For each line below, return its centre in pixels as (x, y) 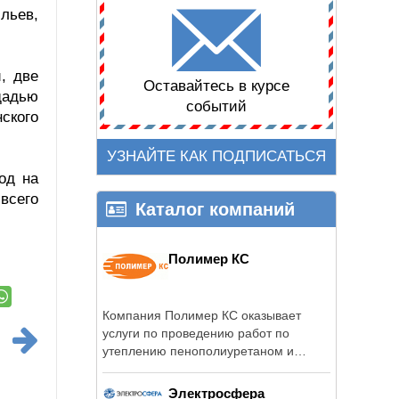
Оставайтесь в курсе (216, 86)
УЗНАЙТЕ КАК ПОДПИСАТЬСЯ (216, 157)
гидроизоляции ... (154, 368)
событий (216, 107)
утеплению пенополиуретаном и (198, 350)
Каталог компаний (215, 209)
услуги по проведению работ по (196, 333)
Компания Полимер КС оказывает (202, 315)
